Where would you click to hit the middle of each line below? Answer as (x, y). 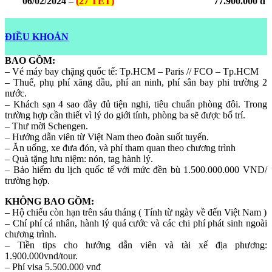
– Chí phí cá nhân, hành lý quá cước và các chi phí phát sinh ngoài (136, 223)
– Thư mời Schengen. (46, 126)
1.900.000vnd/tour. (41, 256)
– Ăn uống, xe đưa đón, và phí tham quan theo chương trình (120, 148)
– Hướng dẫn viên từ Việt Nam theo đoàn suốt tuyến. (107, 137)
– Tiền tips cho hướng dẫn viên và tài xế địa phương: (136, 245)
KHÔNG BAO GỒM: (49, 201)
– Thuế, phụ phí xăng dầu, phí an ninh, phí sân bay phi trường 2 (136, 82)
